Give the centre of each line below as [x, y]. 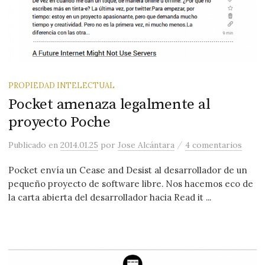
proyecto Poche [59, 122]
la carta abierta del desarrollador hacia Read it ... [110, 198]
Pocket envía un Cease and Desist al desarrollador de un [128, 170]
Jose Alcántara [146, 145]
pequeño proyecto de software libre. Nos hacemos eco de [131, 184]
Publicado [29, 145]
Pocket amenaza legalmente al [109, 105]
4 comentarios [214, 145]
